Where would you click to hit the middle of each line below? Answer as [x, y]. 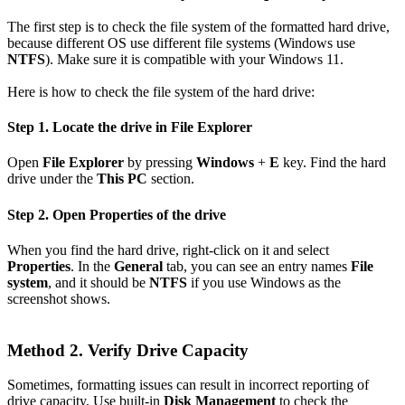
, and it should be [99, 283]
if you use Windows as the [264, 283]
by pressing [160, 163]
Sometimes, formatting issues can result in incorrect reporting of [188, 385]
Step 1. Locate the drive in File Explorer [130, 127]
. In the [92, 266]
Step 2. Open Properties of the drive [117, 214]
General [138, 266]
